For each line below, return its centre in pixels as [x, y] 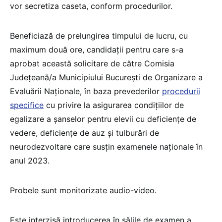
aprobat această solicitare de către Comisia [92, 64]
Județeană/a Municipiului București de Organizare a [106, 78]
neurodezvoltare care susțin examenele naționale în [106, 147]
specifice [27, 105]
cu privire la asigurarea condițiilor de [114, 105]
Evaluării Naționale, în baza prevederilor [86, 91]
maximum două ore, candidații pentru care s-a [97, 50]
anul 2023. [30, 161]
